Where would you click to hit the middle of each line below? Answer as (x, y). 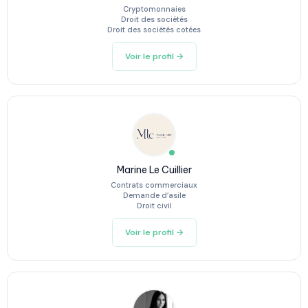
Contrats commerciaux (154, 185)
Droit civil (154, 206)
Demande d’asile (154, 195)
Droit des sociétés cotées (154, 30)
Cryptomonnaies (154, 9)
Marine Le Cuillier (154, 170)
